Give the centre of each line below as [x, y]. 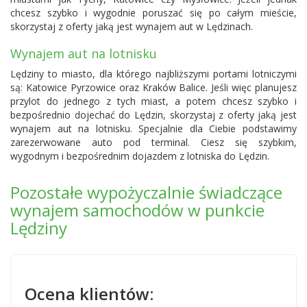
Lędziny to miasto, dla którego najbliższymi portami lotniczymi [153, 73]
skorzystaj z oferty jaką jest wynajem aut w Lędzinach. [132, 26]
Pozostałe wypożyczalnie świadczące [146, 192]
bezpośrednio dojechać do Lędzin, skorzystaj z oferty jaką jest [153, 114]
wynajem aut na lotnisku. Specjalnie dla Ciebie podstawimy [153, 128]
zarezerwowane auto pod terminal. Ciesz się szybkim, [153, 142]
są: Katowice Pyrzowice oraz [76, 87]
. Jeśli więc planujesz [251, 87]
